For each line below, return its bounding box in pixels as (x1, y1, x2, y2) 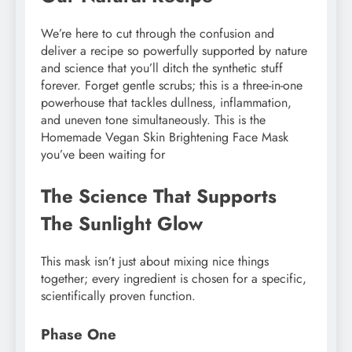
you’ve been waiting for (41, 145, 165, 163)
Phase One (41, 323, 116, 345)
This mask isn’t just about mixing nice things (41, 251, 269, 270)
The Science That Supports (41, 181, 277, 210)
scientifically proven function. (41, 286, 196, 305)
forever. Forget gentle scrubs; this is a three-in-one (41, 75, 302, 94)
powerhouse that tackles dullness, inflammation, (41, 93, 291, 112)
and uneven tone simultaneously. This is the (41, 110, 266, 129)
